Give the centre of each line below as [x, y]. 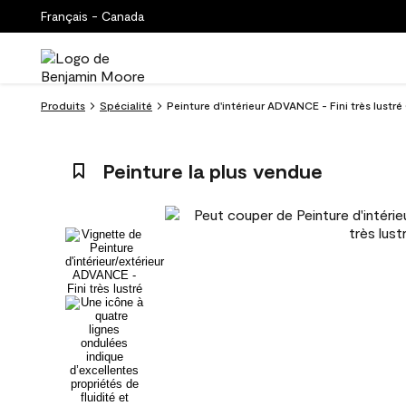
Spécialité [126, 105]
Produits [63, 105]
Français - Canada [92, 16]
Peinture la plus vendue [212, 170]
